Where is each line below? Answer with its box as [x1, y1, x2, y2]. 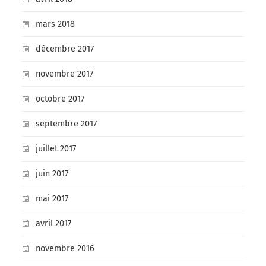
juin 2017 [35, 169, 68, 179]
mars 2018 [35, 19, 75, 30]
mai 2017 [35, 194, 68, 204]
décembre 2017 [35, 44, 94, 55]
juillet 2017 [35, 144, 76, 154]
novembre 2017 [35, 69, 93, 80]
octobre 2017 [35, 94, 84, 104]
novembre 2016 [35, 243, 94, 254]
